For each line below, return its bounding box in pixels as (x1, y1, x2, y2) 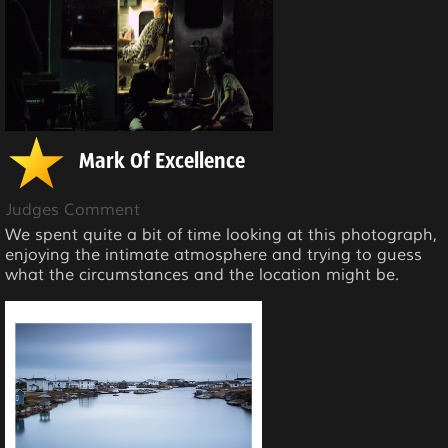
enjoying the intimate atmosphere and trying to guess (5, 245, 422, 266)
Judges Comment (5, 200, 140, 221)
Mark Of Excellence (79, 151, 245, 175)
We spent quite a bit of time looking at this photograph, (5, 225, 437, 246)
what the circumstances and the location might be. (5, 265, 399, 286)
